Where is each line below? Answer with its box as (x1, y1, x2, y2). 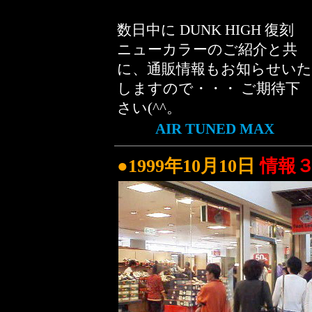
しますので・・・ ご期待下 (117, 80, 300, 97)
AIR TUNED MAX (155, 120, 274, 137)
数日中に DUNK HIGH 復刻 (117, 22, 294, 38)
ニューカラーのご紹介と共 (117, 41, 297, 58)
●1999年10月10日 (117, 156, 260, 176)
